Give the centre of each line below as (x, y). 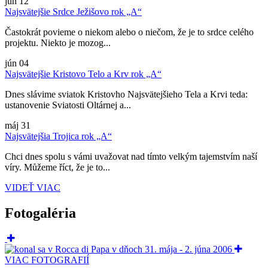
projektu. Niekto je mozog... (58, 42)
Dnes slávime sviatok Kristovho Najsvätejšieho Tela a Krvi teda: (126, 94)
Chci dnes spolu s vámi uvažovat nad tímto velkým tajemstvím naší (131, 156)
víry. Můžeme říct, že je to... (57, 167)
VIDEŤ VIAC (33, 187)
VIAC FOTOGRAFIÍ (47, 260)
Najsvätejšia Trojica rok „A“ (58, 136)
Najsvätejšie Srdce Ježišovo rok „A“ (73, 11)
